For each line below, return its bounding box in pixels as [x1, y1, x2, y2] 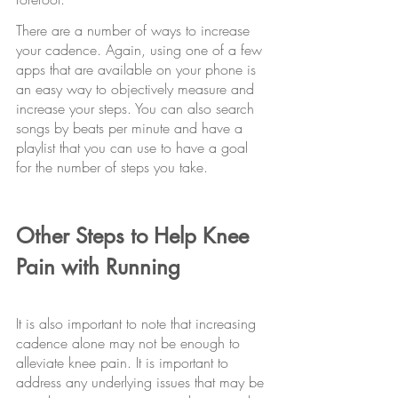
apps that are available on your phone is [16, 60, 260, 80]
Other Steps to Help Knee [16, 222, 255, 251]
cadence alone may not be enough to [16, 333, 244, 354]
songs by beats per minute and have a [16, 118, 247, 139]
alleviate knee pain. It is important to [16, 353, 233, 373]
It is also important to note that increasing [16, 314, 260, 334]
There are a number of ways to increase [16, 20, 254, 41]
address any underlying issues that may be [16, 372, 268, 393]
